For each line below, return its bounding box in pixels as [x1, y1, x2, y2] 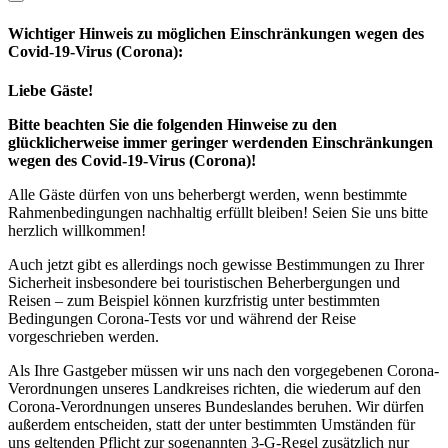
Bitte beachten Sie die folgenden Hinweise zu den [8, 115, 337, 133]
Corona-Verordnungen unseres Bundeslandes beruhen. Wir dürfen [8, 397, 424, 415]
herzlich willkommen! [8, 221, 146, 239]
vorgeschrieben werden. [8, 327, 159, 345]
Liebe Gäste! [8, 81, 93, 99]
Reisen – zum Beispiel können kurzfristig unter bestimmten [8, 291, 380, 309]
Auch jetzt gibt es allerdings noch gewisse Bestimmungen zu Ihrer [8, 255, 424, 273]
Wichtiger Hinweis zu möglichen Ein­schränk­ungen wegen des [8, 24, 424, 42]
